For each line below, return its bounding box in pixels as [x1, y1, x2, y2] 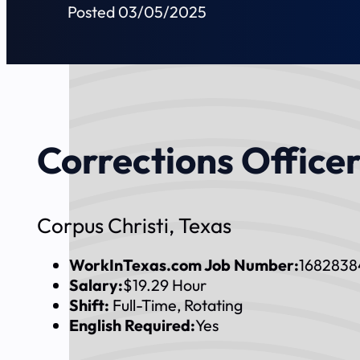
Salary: [69, 274, 124, 295]
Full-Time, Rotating [112, 294, 243, 315]
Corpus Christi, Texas [37, 212, 232, 239]
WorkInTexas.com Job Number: [69, 254, 300, 275]
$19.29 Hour [123, 274, 207, 295]
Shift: [69, 294, 113, 315]
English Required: [69, 314, 196, 335]
